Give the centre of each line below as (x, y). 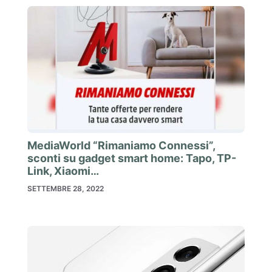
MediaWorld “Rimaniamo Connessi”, (121, 145)
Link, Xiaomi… (63, 171)
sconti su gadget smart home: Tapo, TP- (132, 158)
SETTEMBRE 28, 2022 (66, 188)
